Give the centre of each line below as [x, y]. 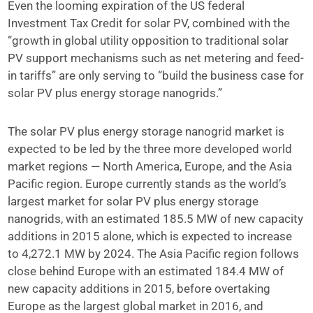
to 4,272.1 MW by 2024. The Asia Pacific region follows [154, 253]
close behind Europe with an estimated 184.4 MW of [146, 271]
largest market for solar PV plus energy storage [133, 201]
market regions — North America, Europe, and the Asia [150, 166]
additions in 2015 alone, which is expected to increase [150, 236]
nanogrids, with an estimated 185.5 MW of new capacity [156, 218]
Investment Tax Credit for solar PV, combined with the [149, 23]
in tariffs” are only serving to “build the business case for [156, 75]
